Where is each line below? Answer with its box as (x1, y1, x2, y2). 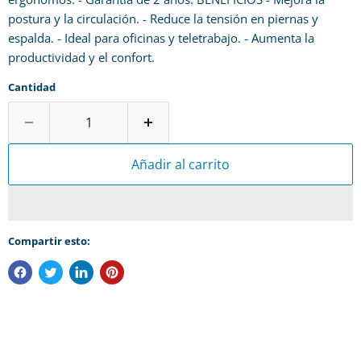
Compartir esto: (8, 234, 90, 248)
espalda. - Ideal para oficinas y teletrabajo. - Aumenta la (8, 30, 314, 46)
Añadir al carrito (131, 156, 230, 173)
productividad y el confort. (8, 49, 155, 65)
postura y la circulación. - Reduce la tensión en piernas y (8, 10, 318, 27)
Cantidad (8, 80, 56, 94)
